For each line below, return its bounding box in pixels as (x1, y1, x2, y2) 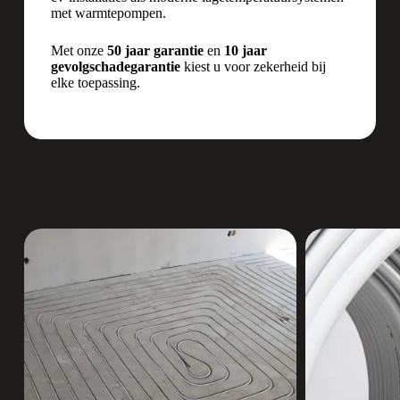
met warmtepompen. (50, 5, 166, 21)
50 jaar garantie (106, 43, 204, 59)
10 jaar (223, 43, 267, 59)
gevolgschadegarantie (50, 59, 180, 75)
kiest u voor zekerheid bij (179, 59, 326, 75)
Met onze (50, 43, 107, 59)
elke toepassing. (50, 75, 140, 91)
